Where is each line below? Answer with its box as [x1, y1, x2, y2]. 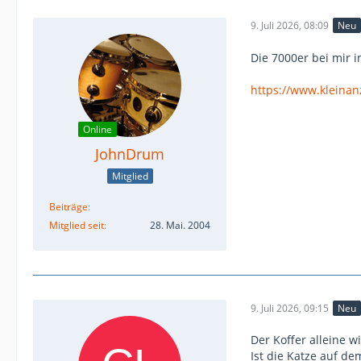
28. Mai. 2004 [150, 218, 210, 233]
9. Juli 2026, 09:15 [251, 301, 329, 315]
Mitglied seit [49, 218, 104, 233]
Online [83, 122, 112, 136]
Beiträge [49, 200, 88, 214]
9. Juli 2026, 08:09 [251, 19, 329, 32]
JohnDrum [95, 143, 164, 164]
